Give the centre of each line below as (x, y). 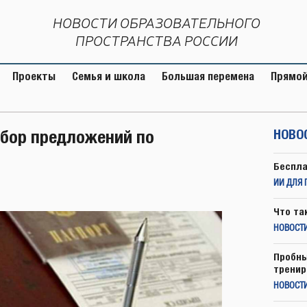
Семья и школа (109, 76)
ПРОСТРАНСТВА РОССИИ (157, 41)
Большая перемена (208, 76)
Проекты (34, 76)
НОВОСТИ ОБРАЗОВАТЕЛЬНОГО (157, 23)
